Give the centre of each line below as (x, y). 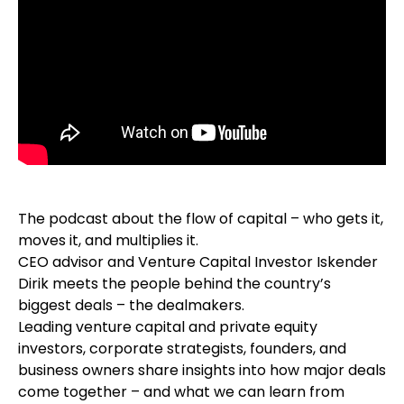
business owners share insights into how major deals (202, 371)
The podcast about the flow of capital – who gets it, (201, 219)
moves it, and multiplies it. (108, 241)
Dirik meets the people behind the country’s (174, 284)
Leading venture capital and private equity (168, 327)
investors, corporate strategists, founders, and (182, 349)
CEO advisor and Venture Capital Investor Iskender (198, 262)
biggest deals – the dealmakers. (131, 306)
